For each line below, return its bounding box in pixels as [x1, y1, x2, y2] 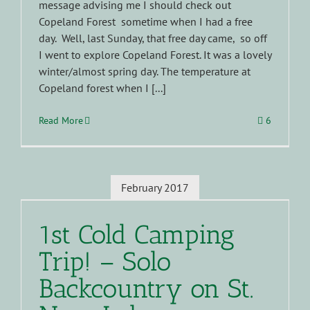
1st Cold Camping [39, 219, 235, 251]
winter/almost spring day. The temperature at [39, 64, 250, 79]
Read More [39, 114, 83, 127]
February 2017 [121, 180, 189, 194]
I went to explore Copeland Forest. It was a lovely [39, 48, 271, 62]
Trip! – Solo [39, 246, 171, 278]
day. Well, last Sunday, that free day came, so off [39, 31, 267, 46]
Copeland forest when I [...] [39, 81, 166, 95]
